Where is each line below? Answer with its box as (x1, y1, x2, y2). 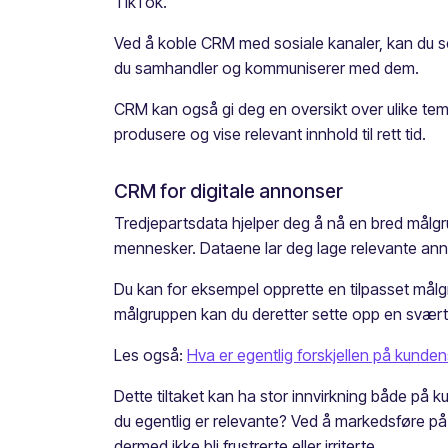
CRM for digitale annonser (114, 179, 343, 204)
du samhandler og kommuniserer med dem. (114, 58, 419, 79)
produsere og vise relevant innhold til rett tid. (114, 124, 426, 145)
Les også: (114, 345, 187, 366)
